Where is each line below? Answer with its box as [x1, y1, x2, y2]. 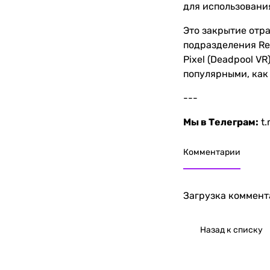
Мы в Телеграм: [183, 116, 259, 128]
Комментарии [183, 146, 240, 157]
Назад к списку [200, 224, 263, 235]
